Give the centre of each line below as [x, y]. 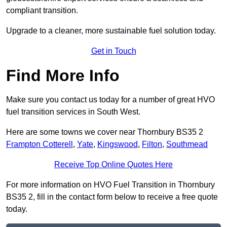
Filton [152, 144]
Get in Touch [113, 51]
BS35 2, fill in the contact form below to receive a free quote [112, 197]
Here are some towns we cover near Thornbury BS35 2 [105, 132]
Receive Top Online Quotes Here [113, 165]
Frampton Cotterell [40, 144]
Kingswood [118, 144]
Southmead [187, 144]
